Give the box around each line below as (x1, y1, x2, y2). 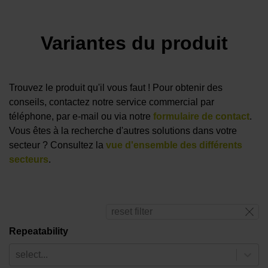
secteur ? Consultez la (9, 140, 106, 151)
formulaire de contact (153, 111, 249, 122)
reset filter (111, 206, 153, 217)
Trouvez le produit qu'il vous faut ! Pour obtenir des (9, 83, 223, 93)
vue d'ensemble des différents (106, 140, 242, 151)
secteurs (9, 154, 48, 165)
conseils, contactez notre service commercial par (9, 97, 214, 108)
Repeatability (9, 226, 68, 236)
